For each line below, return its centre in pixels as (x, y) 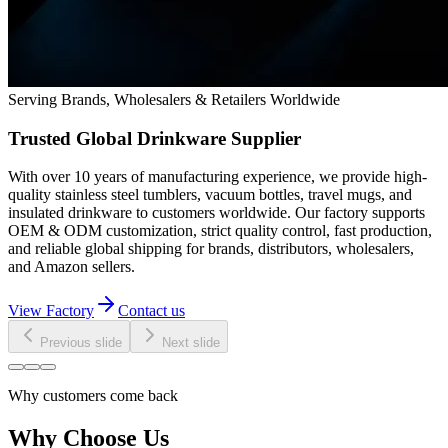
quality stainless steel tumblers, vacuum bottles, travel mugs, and (210, 195)
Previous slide (81, 343)
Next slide (191, 343)
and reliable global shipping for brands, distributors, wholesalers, (211, 249)
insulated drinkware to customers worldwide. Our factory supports (216, 213)
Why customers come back (93, 396)
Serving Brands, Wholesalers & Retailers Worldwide (174, 99)
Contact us (151, 311)
